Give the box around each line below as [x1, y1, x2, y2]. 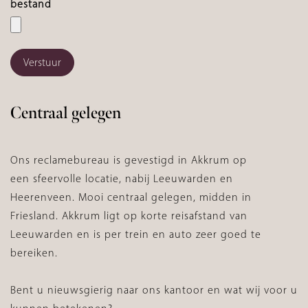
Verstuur [23, 55, 61, 69]
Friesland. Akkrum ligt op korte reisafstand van [10, 208, 247, 222]
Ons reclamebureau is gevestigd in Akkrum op [10, 153, 247, 166]
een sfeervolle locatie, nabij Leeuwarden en [10, 171, 233, 185]
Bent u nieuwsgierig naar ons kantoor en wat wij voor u [10, 283, 298, 296]
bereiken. [10, 245, 61, 259]
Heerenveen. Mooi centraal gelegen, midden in [10, 190, 252, 203]
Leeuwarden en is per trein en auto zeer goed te [10, 227, 261, 241]
